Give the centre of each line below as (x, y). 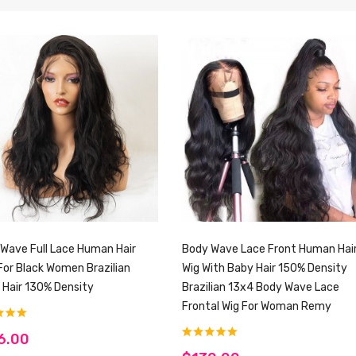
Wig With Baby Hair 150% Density (264, 268)
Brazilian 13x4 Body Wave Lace (260, 287)
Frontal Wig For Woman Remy (256, 306)
